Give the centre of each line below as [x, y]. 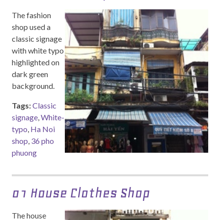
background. [33, 86]
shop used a [31, 27]
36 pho [42, 141]
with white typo [38, 50]
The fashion [31, 15]
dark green [30, 74]
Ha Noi [43, 129]
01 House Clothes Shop [81, 193]
